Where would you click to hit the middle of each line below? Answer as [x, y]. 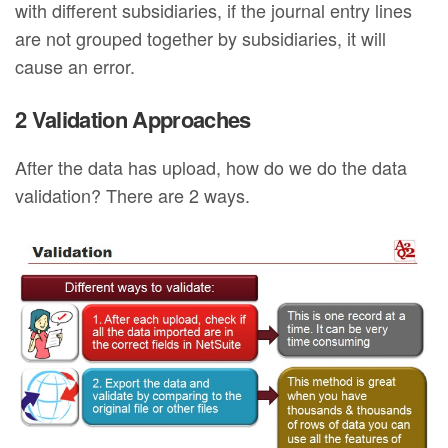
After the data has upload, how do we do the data [211, 166]
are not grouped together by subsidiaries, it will [201, 37]
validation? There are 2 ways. [133, 194]
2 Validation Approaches [133, 118]
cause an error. [75, 65]
